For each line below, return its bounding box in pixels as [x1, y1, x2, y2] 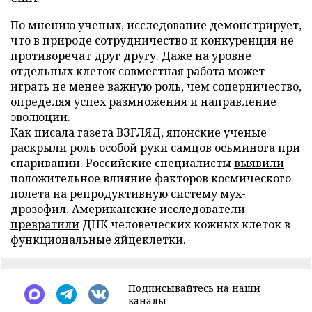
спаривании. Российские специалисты [10, 155, 234, 171]
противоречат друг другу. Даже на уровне [10, 47, 251, 63]
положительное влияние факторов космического [10, 170, 291, 186]
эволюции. [10, 109, 70, 125]
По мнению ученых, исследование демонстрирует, [10, 17, 302, 33]
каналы [128, 293, 166, 307]
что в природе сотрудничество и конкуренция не [10, 32, 294, 48]
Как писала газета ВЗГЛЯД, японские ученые [10, 124, 267, 140]
